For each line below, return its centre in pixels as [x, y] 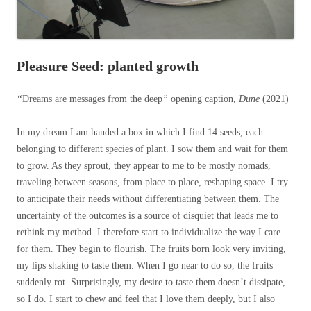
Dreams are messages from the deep [92, 99]
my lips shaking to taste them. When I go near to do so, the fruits [145, 266]
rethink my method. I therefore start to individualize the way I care [149, 233]
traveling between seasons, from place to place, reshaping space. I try [152, 183]
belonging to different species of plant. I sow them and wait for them [152, 149]
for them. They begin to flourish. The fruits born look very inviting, [151, 249]
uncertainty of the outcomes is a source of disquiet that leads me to [148, 216]
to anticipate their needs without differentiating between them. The [148, 199]
